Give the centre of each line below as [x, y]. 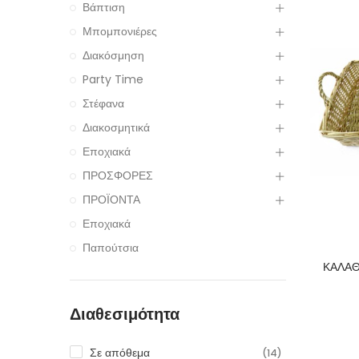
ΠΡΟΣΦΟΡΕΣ [118, 176]
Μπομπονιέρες [120, 32]
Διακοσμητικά [116, 128]
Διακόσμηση [113, 56]
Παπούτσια [111, 248]
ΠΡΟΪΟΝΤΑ [111, 200]
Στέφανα [103, 104]
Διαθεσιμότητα [125, 315]
